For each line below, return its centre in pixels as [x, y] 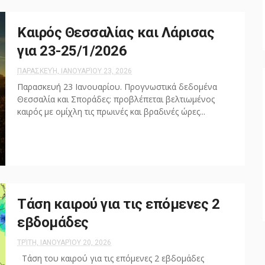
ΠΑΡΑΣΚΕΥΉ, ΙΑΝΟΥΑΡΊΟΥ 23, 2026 [75, 71]
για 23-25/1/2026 [72, 51]
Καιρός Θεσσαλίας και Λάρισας [116, 33]
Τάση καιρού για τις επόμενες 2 [118, 204]
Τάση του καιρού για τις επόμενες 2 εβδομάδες [111, 258]
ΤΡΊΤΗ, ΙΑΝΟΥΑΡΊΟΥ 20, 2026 [64, 243]
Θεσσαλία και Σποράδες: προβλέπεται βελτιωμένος [116, 99]
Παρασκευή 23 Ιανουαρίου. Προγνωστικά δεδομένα [117, 87]
